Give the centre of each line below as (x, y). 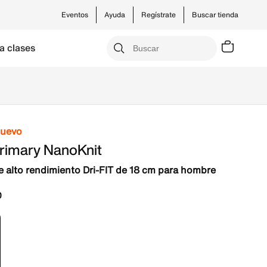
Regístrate (159, 15)
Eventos (75, 15)
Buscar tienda (215, 15)
